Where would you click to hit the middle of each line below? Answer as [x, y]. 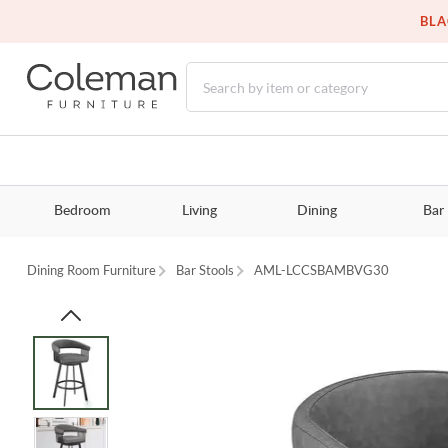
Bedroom [82, 211]
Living [199, 211]
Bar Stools [205, 270]
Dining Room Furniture [92, 270]
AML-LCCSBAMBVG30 [322, 270]
